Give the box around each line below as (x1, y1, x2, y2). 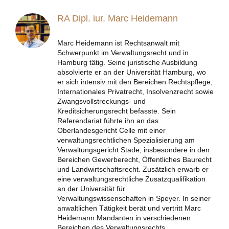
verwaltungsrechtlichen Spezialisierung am (57, 135, 195, 144)
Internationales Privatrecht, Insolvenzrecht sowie (57, 87, 214, 96)
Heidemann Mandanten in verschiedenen (57, 213, 191, 222)
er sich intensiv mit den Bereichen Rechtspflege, (57, 77, 213, 86)
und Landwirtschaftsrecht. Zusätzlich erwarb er (57, 165, 209, 173)
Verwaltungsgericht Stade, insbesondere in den (57, 145, 210, 154)
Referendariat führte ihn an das (57, 116, 158, 125)
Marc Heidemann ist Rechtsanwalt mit (57, 38, 179, 47)
